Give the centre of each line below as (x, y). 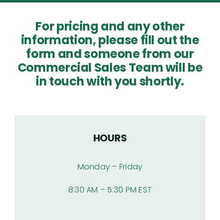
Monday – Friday (110, 167)
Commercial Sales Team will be (110, 68)
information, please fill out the (110, 40)
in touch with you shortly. (110, 82)
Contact (25, 82)
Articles (23, 17)
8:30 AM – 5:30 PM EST (110, 190)
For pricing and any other (110, 27)
